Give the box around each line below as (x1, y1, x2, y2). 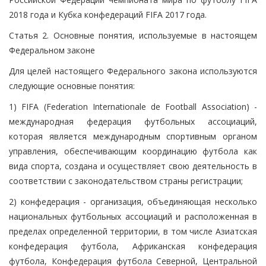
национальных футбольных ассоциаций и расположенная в (9, 210, 257, 222)
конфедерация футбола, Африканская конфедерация (9, 240, 257, 252)
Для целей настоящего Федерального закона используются (9, 65, 257, 77)
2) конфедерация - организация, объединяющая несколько (9, 195, 257, 207)
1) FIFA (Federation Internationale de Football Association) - (9, 100, 257, 112)
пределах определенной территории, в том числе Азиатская (9, 225, 257, 237)
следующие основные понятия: (9, 80, 135, 91)
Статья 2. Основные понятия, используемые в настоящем (9, 29, 257, 41)
